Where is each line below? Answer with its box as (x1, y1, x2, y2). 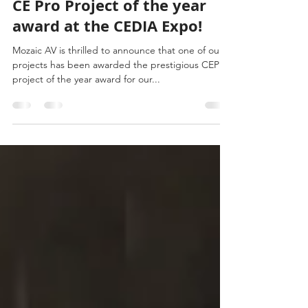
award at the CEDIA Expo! (12, 43, 202, 64)
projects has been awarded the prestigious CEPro (12, 86, 228, 98)
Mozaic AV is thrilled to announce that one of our (12, 71, 223, 84)
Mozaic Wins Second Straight (12, 1, 228, 23)
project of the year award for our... (12, 100, 160, 113)
